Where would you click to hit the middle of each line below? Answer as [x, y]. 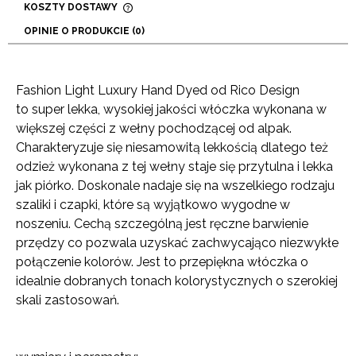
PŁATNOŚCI [54, 38]
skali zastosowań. [68, 300]
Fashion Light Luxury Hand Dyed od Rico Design [158, 91]
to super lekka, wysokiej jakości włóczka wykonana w [171, 110]
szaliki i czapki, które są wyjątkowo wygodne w [153, 205]
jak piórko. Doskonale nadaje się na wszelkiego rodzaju [175, 186]
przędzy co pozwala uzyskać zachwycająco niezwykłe [177, 243]
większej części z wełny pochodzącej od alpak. [154, 129]
